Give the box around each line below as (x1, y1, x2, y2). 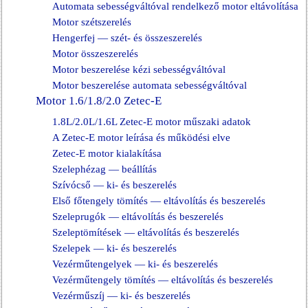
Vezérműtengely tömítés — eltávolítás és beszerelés (52, 274, 273, 285)
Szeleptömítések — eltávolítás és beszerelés (52, 227, 239, 238)
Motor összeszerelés (52, 48, 138, 59)
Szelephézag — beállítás (52, 164, 157, 175)
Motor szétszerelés (52, 16, 131, 27)
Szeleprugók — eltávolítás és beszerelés (52, 211, 223, 222)
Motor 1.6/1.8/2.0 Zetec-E (36, 94, 162, 107)
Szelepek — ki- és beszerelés (52, 243, 177, 254)
